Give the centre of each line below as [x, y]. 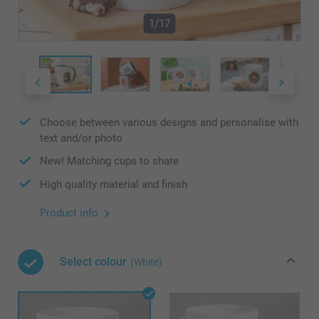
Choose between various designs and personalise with [169, 122]
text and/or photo [81, 138]
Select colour [93, 262]
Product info [69, 213]
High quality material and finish [114, 184]
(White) [146, 262]
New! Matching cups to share [109, 161]
